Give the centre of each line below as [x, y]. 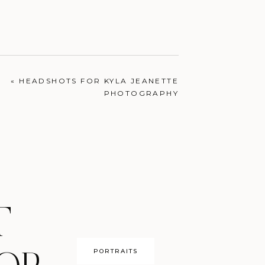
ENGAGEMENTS [116, 75]
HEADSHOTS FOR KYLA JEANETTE [99, 81]
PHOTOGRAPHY [141, 93]
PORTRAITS [116, 251]
